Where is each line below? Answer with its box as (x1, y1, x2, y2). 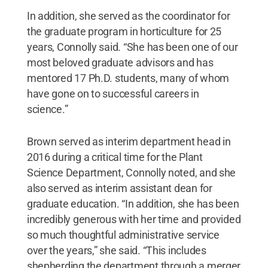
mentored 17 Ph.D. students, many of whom (26, 71, 229, 84)
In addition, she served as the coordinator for (26, 9, 230, 22)
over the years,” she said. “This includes (26, 243, 206, 257)
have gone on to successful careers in (26, 87, 199, 100)
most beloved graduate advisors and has (26, 56, 214, 69)
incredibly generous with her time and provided (26, 212, 241, 226)
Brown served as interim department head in (26, 135, 231, 148)
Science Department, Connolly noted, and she (26, 166, 236, 179)
